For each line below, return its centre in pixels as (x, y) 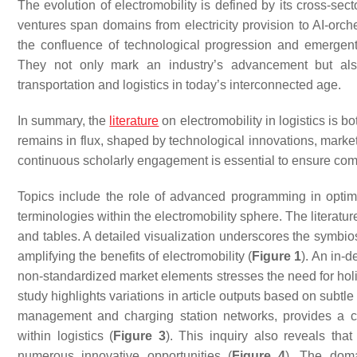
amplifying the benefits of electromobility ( (135, 256)
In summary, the (64, 121)
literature (134, 121)
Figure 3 (139, 336)
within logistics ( (66, 336)
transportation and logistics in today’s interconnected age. (179, 85)
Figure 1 (277, 256)
